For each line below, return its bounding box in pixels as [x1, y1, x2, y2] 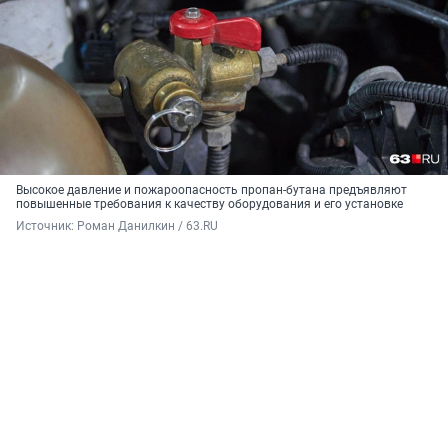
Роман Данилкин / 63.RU [77, 219, 218, 234]
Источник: [16, 219, 77, 234]
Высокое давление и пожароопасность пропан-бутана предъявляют [16, 183, 407, 198]
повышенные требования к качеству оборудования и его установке [16, 197, 403, 212]
